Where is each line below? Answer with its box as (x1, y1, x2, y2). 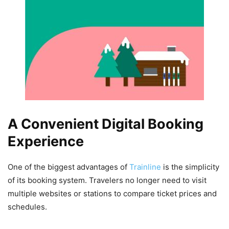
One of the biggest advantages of (8, 162, 129, 172)
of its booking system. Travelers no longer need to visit (8, 175, 207, 186)
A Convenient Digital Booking (8, 116, 203, 133)
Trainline (129, 162, 163, 172)
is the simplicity (163, 162, 219, 172)
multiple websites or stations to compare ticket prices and (8, 189, 217, 199)
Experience (8, 133, 84, 150)
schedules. (8, 202, 47, 212)
